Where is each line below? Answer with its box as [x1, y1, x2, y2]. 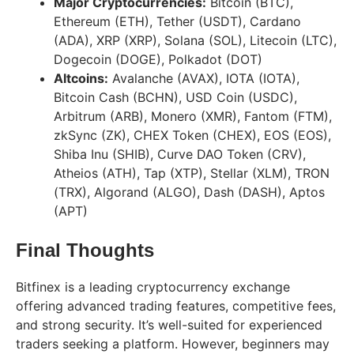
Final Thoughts [16, 239, 154, 262]
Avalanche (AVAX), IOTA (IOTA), [108, 70, 299, 87]
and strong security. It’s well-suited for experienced [16, 317, 322, 333]
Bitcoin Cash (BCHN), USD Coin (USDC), [54, 89, 297, 106]
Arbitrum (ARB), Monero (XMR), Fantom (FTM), [54, 108, 332, 125]
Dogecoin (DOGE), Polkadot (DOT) [54, 51, 262, 68]
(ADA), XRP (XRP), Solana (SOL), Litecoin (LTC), [54, 32, 337, 49]
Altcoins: [54, 70, 108, 87]
